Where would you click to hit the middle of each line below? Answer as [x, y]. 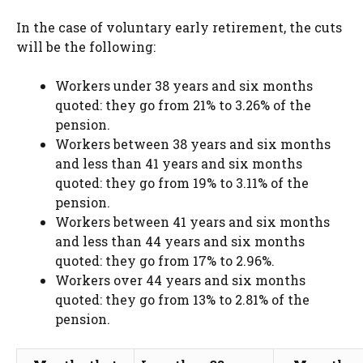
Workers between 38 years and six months [193, 143]
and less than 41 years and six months [179, 163]
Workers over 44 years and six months [180, 280]
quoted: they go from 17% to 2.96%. [165, 260]
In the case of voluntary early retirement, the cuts [179, 27]
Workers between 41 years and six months [192, 221]
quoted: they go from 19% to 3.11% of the [182, 182]
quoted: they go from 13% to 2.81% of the [182, 299]
